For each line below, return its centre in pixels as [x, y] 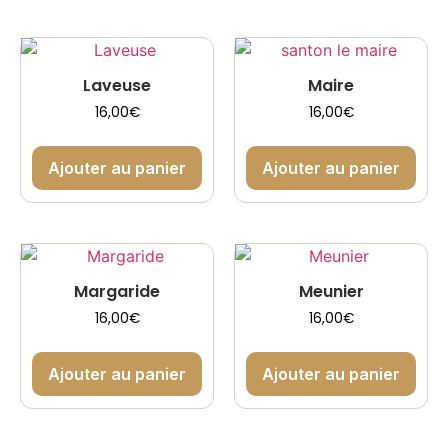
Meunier [331, 291]
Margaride [117, 291]
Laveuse [117, 85]
